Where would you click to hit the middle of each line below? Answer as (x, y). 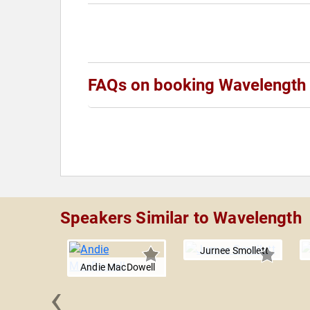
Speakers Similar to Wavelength (181, 218)
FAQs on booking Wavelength (197, 85)
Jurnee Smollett (234, 250)
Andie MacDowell (118, 267)
